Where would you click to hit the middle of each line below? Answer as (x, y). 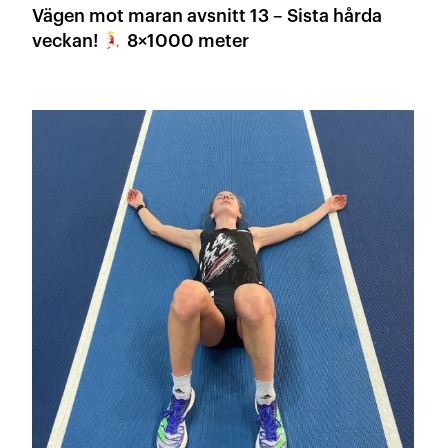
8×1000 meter (185, 40)
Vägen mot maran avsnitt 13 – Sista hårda (160, 15)
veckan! (67, 40)
